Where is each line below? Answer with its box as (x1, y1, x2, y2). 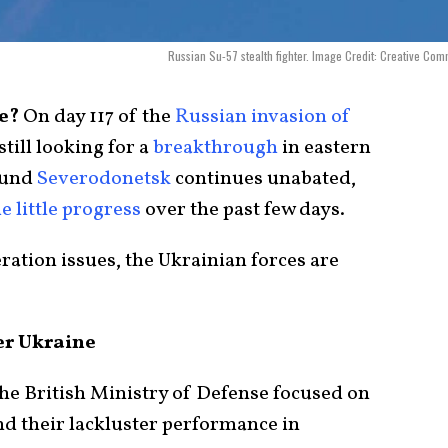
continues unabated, (171, 164, 356, 193)
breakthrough (153, 133, 278, 162)
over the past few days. (141, 195, 349, 224)
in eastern (278, 133, 371, 162)
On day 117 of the (23, 102, 171, 131)
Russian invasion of (171, 102, 351, 131)
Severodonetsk (37, 164, 171, 193)
